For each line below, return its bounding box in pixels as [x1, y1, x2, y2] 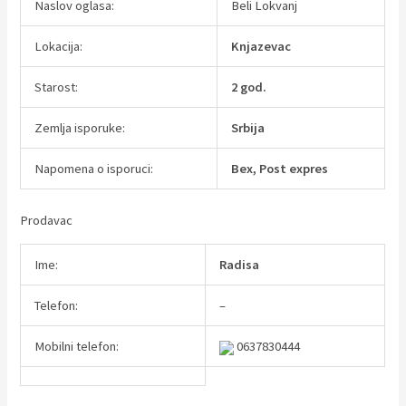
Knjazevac [231, 37, 292, 54]
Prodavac [20, 211, 73, 228]
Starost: [34, 78, 79, 95]
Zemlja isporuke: [34, 119, 126, 136]
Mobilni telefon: [34, 338, 120, 355]
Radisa [219, 256, 260, 274]
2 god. [231, 78, 267, 95]
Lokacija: [34, 37, 83, 54]
